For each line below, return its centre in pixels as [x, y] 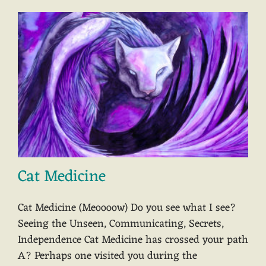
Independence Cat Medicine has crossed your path [133, 240]
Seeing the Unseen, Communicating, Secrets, [121, 224]
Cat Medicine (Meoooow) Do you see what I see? [127, 208]
